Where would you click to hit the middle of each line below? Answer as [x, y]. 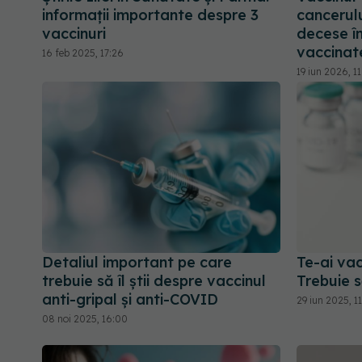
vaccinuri [74, 34]
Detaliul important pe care [137, 262]
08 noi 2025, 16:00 [85, 318]
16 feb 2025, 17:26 [83, 53]
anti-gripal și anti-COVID [130, 299]
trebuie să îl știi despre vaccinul [154, 280]
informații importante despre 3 [150, 15]
